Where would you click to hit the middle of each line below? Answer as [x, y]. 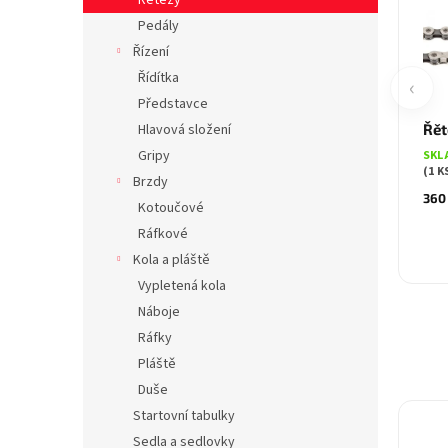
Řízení [151, 52]
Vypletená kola [182, 286]
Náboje [159, 312]
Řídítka [158, 78]
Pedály [158, 26]
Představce [173, 104]
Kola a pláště [171, 260]
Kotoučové [171, 208]
